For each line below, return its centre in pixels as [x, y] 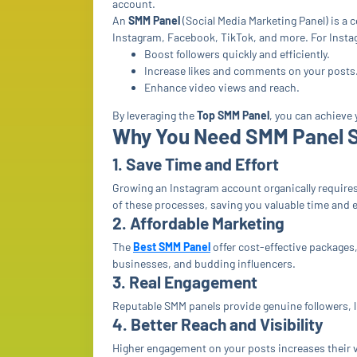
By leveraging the [155, 115]
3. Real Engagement [185, 282]
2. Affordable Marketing [198, 223]
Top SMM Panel [233, 115]
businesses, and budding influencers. [204, 263]
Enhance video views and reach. [222, 87]
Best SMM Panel [172, 247]
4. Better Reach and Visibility [218, 324]
